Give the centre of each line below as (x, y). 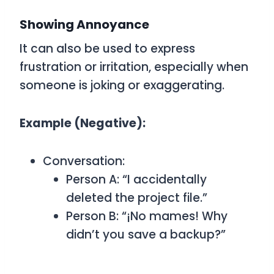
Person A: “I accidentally (136, 180)
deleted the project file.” (137, 198)
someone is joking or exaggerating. (122, 85)
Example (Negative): (83, 123)
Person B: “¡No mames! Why (147, 216)
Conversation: (84, 161)
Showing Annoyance (84, 24)
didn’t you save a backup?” (146, 235)
